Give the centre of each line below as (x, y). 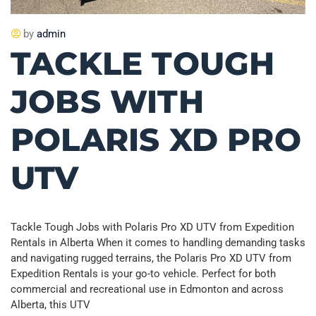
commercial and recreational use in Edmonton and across (147, 289)
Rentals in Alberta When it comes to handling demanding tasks (158, 242)
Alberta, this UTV (50, 304)
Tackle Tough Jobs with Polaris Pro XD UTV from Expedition (152, 227)
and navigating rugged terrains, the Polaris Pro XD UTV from (151, 258)
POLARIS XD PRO (156, 139)
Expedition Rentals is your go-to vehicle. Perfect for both (143, 273)
